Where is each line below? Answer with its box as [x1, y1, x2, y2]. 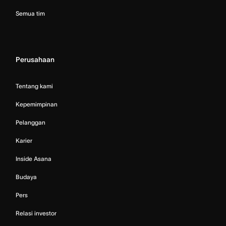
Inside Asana [16, 155, 51, 162]
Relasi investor [16, 209, 56, 216]
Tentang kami [16, 82, 53, 89]
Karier [16, 137, 32, 144]
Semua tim [16, 10, 45, 17]
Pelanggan [16, 119, 45, 126]
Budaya [16, 173, 37, 180]
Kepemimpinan [16, 100, 58, 107]
